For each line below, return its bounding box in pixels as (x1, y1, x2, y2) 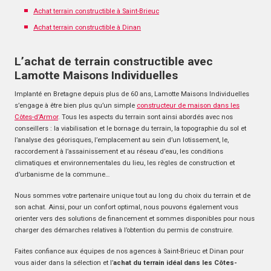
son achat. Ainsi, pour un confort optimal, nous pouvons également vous (15, 203, 238, 211)
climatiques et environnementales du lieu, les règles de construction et (15, 158, 235, 167)
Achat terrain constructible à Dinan (33, 23, 141, 31)
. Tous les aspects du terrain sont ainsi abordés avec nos (58, 113, 233, 121)
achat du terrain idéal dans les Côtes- (113, 258, 237, 267)
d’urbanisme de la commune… (15, 170, 109, 178)
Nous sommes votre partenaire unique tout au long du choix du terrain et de (15, 191, 250, 200)
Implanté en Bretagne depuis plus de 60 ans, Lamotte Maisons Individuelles (15, 90, 249, 98)
